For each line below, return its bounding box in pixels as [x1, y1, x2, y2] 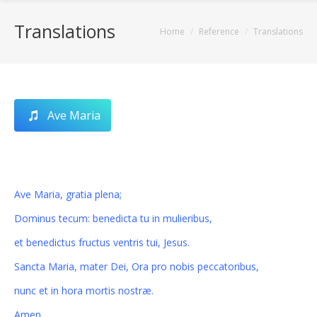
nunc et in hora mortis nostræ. [14, 284, 154, 297]
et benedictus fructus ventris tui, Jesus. [14, 236, 190, 249]
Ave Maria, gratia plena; [14, 188, 122, 201]
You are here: [134, 25, 195, 39]
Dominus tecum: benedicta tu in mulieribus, [14, 212, 212, 225]
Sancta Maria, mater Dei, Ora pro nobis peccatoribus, [14, 260, 259, 273]
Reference [199, 25, 239, 38]
